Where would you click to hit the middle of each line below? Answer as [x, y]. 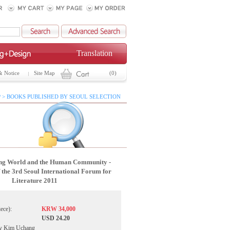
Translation [94, 53]
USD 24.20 [56, 218]
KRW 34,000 [59, 209]
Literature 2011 [34, 180]
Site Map [44, 73]
